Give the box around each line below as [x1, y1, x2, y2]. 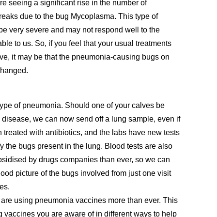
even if [157, 114, 181, 123]
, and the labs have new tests [80, 128, 180, 137]
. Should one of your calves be [61, 101, 165, 109]
